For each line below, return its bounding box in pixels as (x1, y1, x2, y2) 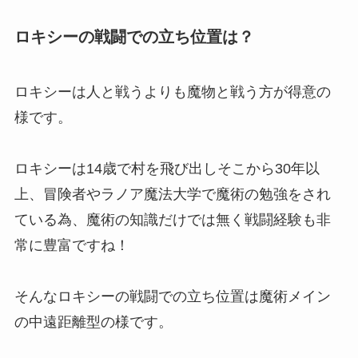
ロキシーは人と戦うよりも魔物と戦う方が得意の (14, 84, 331, 101)
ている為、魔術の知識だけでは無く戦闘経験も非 (14, 212, 331, 229)
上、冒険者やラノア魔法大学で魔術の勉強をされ (14, 186, 331, 203)
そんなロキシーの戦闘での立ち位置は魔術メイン (14, 288, 331, 305)
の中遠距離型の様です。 (14, 314, 173, 331)
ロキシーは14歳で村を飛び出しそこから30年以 (14, 161, 320, 177)
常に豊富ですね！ (14, 237, 129, 254)
